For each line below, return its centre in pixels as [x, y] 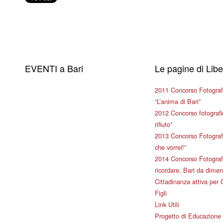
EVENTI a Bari [54, 68]
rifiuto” [164, 124]
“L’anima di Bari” [178, 101]
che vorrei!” [171, 147]
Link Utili [167, 204]
